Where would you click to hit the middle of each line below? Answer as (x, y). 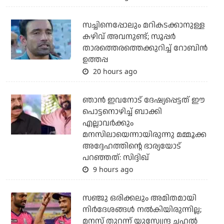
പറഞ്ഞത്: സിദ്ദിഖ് (115, 158)
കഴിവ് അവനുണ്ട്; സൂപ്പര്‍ (129, 37)
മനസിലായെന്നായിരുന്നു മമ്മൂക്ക (144, 135)
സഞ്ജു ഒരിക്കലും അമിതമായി (139, 198)
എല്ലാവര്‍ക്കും (108, 123)
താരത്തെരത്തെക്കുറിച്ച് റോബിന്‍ (145, 48)
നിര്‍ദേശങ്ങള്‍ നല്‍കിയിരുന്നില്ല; (142, 210)
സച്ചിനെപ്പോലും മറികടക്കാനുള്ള (143, 25)
